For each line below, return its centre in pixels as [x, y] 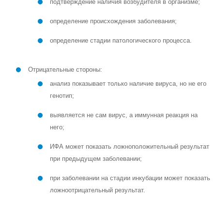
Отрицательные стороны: [65, 70]
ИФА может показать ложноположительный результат [130, 147]
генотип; [62, 96]
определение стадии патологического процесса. [121, 40]
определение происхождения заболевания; [114, 21]
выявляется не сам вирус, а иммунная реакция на [124, 115]
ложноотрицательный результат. [98, 190]
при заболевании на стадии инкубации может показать [130, 178]
